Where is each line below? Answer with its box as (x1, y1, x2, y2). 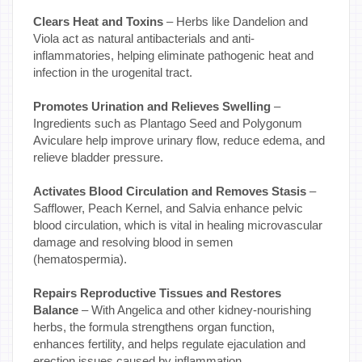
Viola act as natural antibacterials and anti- (33, 31, 255, 45)
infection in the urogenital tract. (33, 65, 192, 79)
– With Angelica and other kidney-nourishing (78, 302, 311, 317)
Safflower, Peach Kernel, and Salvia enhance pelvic (33, 200, 303, 215)
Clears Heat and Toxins (33, 14, 163, 28)
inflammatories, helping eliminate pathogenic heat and (33, 48, 314, 62)
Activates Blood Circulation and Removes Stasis (33, 183, 306, 198)
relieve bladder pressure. (33, 149, 163, 164)
